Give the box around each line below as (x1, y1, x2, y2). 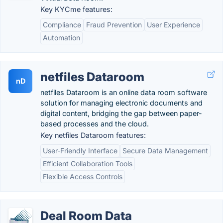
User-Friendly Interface (43, 146, 117, 155)
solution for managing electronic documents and (40, 99, 203, 107)
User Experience (147, 20, 200, 29)
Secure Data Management (122, 146, 208, 155)
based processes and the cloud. (40, 119, 149, 128)
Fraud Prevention (86, 20, 142, 29)
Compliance (43, 20, 81, 29)
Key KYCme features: (40, 5, 112, 13)
